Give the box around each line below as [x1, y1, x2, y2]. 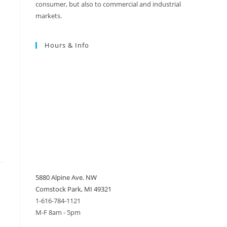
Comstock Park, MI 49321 [35, 184, 111, 194]
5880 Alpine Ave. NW [35, 173, 97, 182]
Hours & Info [45, 41, 89, 50]
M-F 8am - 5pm [35, 208, 81, 217]
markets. [35, 11, 62, 20]
